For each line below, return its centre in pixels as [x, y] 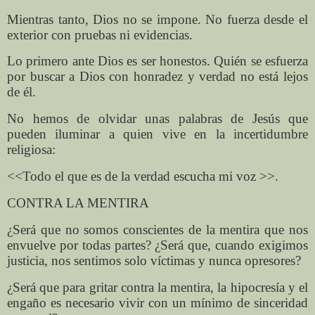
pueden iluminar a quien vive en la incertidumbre [157, 134]
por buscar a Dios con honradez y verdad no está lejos [157, 77]
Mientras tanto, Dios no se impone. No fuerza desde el [157, 19]
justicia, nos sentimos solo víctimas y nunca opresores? [154, 260]
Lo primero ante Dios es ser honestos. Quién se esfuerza [157, 61]
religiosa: [31, 150]
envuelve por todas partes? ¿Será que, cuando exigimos [157, 245]
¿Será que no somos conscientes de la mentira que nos [157, 229]
